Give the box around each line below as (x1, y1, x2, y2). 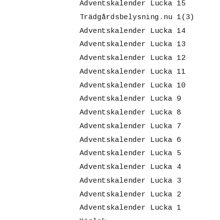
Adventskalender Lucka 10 (79, 81, 186, 90)
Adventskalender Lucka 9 (79, 95, 181, 104)
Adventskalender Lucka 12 (79, 54, 186, 63)
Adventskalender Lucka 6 (79, 136, 181, 144)
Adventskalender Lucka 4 (79, 163, 181, 172)
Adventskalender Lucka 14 (79, 27, 186, 35)
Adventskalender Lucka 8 (79, 109, 181, 117)
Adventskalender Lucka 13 (79, 40, 186, 49)
